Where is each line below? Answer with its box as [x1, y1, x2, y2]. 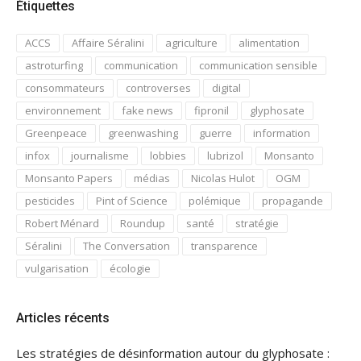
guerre [199, 126, 232, 140]
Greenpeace [25, 126, 87, 140]
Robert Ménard [25, 216, 99, 230]
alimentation [239, 35, 300, 50]
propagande [262, 193, 323, 208]
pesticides [25, 193, 75, 208]
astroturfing [25, 58, 83, 73]
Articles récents [16, 310, 110, 326]
